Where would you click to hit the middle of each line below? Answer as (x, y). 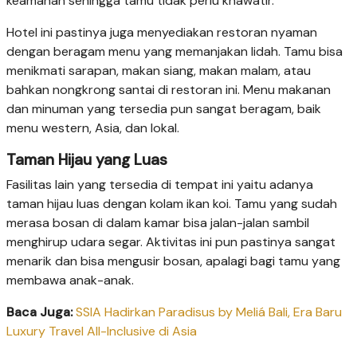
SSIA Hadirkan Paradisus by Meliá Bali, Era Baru (209, 312)
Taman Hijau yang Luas (87, 160)
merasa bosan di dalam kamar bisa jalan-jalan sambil (158, 223)
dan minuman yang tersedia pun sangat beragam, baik (164, 109)
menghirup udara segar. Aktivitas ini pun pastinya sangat (171, 242)
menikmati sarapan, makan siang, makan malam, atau (159, 71)
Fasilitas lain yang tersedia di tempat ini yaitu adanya (160, 185)
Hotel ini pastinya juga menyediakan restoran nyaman (162, 33)
